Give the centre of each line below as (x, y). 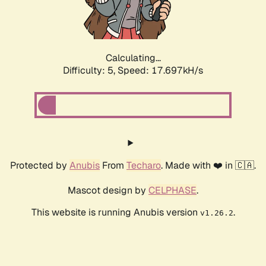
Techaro (144, 166)
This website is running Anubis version (115, 213)
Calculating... (133, 58)
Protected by (40, 166)
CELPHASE (172, 191)
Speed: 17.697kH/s (160, 71)
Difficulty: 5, (90, 71)
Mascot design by (108, 191)
